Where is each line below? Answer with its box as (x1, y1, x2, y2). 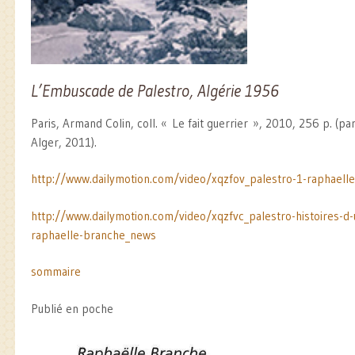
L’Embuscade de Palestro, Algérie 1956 (31, 81, 279, 102)
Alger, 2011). (31, 134, 97, 150)
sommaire (31, 264, 81, 280)
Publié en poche (31, 300, 113, 316)
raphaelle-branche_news (31, 227, 156, 242)
